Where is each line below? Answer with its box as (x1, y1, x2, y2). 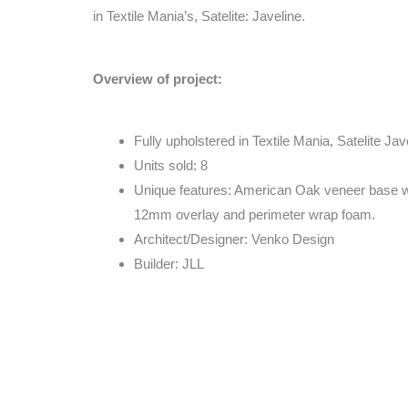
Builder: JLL (134, 255, 204, 271)
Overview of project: (93, 70, 222, 87)
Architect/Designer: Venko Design (134, 230, 334, 247)
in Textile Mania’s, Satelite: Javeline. (93, 8, 305, 25)
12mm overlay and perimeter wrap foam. (134, 206, 375, 222)
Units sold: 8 (134, 157, 208, 173)
